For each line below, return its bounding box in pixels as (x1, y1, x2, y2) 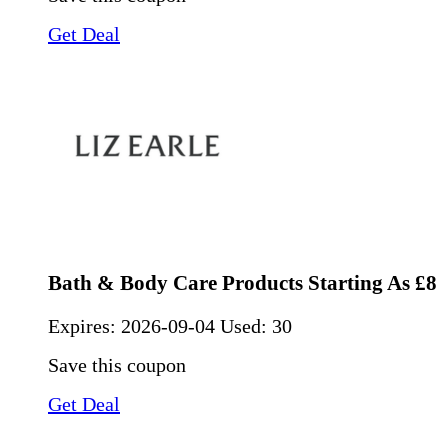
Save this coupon (48, 354, 186, 377)
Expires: (48, 315, 121, 338)
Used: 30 (220, 315, 292, 338)
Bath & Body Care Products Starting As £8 (48, 271, 437, 296)
